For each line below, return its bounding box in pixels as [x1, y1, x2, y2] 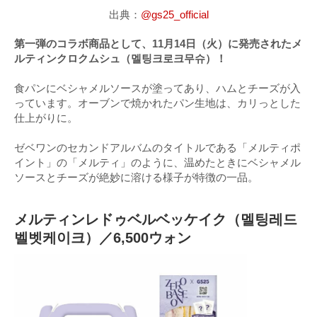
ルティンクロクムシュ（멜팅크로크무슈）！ [14, 52, 226, 64]
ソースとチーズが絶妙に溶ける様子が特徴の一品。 [14, 171, 258, 183]
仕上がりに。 [14, 111, 78, 124]
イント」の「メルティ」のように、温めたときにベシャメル [14, 156, 301, 168]
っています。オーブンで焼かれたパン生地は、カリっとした [14, 96, 301, 109]
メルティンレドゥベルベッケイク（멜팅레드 [14, 211, 297, 227]
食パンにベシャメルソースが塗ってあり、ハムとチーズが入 [14, 81, 301, 94]
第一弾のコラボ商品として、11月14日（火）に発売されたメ [14, 37, 302, 50]
